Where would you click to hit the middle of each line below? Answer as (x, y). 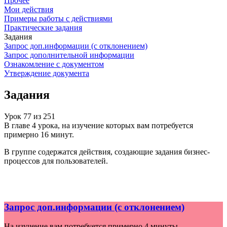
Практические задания (43, 28)
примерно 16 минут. (39, 134)
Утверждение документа (47, 73)
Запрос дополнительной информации (69, 55)
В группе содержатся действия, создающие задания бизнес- (107, 152)
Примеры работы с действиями (58, 18)
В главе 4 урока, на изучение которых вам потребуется (99, 125)
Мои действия (29, 9)
